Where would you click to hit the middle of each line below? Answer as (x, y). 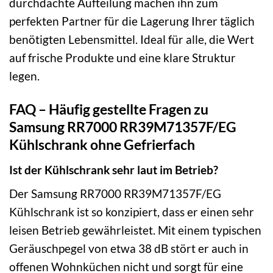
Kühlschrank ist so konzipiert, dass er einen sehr (132, 212)
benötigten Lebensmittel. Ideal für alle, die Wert (132, 40)
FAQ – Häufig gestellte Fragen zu (109, 109)
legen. (24, 76)
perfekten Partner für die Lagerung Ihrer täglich (132, 21)
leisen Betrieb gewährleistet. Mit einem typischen (135, 230)
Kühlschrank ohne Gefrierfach (102, 145)
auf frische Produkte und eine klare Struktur (122, 58)
